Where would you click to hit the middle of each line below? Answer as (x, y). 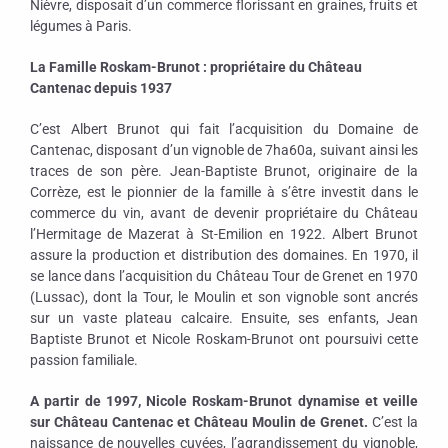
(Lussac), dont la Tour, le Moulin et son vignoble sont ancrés (224, 296)
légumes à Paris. (82, 25)
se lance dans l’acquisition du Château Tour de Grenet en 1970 (224, 275)
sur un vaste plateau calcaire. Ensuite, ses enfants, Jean (224, 317)
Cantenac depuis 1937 (101, 87)
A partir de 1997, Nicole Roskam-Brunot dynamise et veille (224, 400)
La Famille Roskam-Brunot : (120, 66)
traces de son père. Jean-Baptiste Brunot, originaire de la (224, 170)
